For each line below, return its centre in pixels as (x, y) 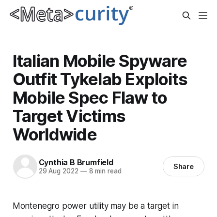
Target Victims (69, 116)
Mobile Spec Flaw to (90, 97)
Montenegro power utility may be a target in (95, 206)
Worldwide (54, 134)
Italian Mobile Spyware (100, 60)
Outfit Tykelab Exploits (100, 79)
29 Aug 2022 (58, 171)
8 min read (104, 171)
